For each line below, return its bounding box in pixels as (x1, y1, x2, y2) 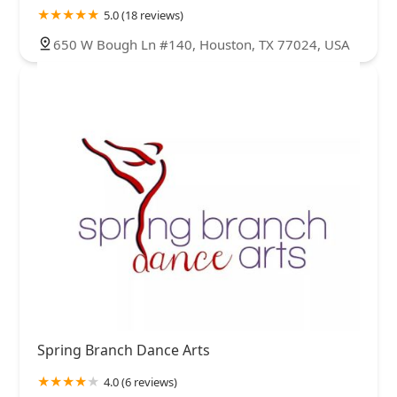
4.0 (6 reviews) (104, 373, 177, 390)
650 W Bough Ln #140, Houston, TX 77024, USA (53, 35, 350, 53)
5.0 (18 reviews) (104, 6, 183, 23)
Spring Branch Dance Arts (37, 339, 210, 360)
